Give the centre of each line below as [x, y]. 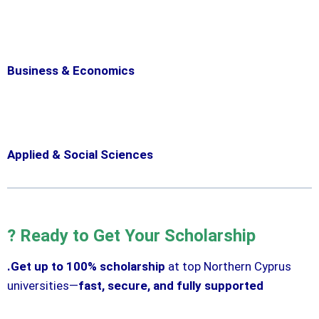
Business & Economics [71, 70]
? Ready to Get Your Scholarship [131, 235]
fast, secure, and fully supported [171, 285]
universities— [43, 285]
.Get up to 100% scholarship [86, 266]
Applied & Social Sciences [80, 154]
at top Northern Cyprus [228, 266]
